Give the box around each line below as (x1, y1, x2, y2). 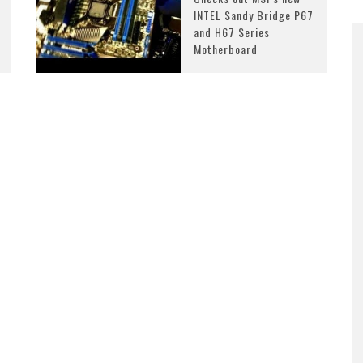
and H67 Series (194, 23, 270, 41)
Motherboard (194, 41, 258, 58)
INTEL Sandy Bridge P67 (194, 6, 314, 23)
